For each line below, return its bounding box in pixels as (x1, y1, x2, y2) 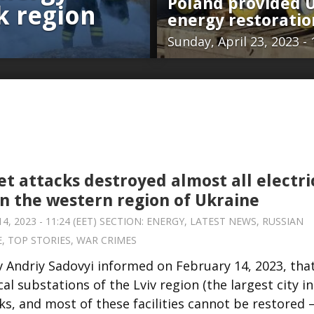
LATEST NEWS (190, 214, 257, 228)
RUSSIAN (262, 214, 303, 228)
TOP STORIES (8, 233, 71, 247)
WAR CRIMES (76, 233, 137, 247)
